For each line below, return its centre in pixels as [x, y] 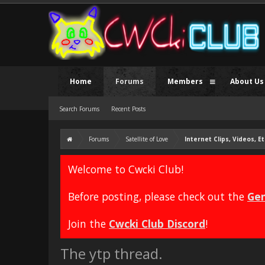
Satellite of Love [147, 139]
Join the [88, 224]
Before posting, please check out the [158, 196]
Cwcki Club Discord [157, 224]
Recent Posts [128, 109]
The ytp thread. [112, 253]
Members [185, 81]
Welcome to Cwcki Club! [126, 169]
